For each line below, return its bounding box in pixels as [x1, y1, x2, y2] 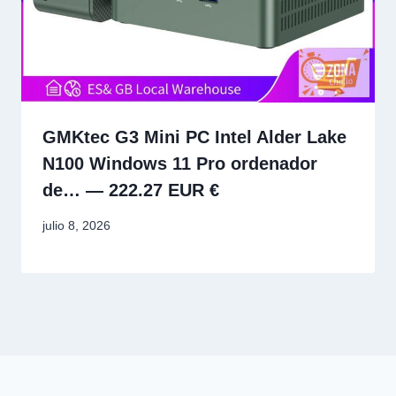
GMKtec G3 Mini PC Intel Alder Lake [42, 126, 346, 147]
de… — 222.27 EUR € [42, 179, 219, 200]
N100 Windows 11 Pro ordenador [42, 153, 317, 173]
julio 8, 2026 [42, 218, 110, 233]
